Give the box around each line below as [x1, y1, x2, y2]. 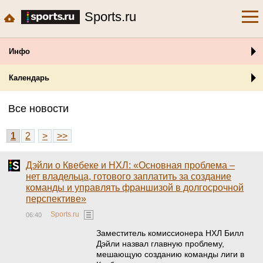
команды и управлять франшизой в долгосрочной [26, 183, 244, 193]
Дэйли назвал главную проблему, [96, 239, 224, 248]
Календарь [9, 73, 49, 82]
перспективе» [26, 194, 86, 204]
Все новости [8, 103, 69, 114]
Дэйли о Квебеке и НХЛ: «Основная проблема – [26, 160, 235, 170]
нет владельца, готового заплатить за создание [26, 171, 231, 181]
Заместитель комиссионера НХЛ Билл [96, 228, 244, 238]
